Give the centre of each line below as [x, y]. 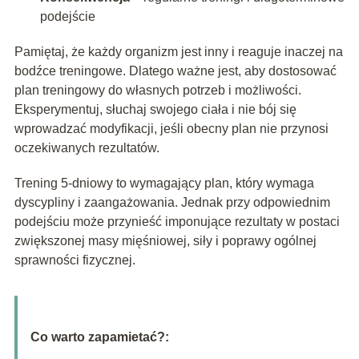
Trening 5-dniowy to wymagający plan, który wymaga [164, 184]
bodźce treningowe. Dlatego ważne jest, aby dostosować [175, 71]
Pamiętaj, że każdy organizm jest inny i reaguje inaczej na [178, 52]
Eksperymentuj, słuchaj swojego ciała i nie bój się [155, 110]
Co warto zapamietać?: [99, 337]
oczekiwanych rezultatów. [87, 148]
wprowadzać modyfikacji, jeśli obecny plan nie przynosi [171, 129]
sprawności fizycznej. [75, 260]
